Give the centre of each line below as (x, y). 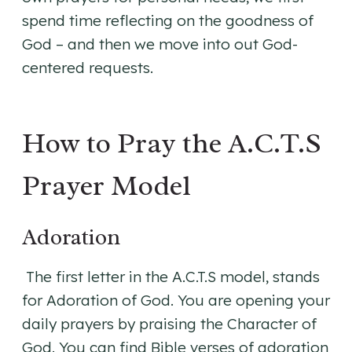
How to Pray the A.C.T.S (172, 143)
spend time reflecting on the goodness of (168, 21)
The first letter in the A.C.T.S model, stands (171, 277)
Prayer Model (106, 186)
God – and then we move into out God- (160, 44)
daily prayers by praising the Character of (169, 324)
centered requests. (90, 68)
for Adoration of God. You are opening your (176, 301)
